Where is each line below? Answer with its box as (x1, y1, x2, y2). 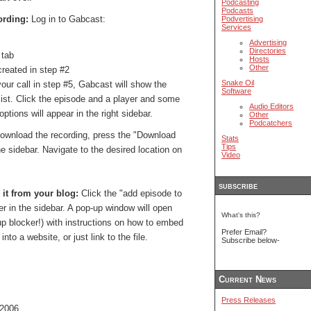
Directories (249, 47, 286, 56)
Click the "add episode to (78, 188, 182, 199)
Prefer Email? (221, 228, 267, 237)
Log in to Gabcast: (28, 14, 106, 24)
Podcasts (221, 6, 253, 15)
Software (221, 87, 251, 96)
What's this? (221, 211, 260, 219)
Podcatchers (249, 119, 292, 128)
